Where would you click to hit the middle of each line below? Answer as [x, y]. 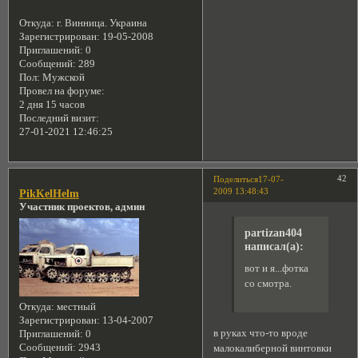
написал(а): [274, 247]
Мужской [62, 78]
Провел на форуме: [62, 91]
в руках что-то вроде [261, 334]
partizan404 [273, 233]
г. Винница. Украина [100, 24]
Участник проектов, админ [82, 207]
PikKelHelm [49, 193]
